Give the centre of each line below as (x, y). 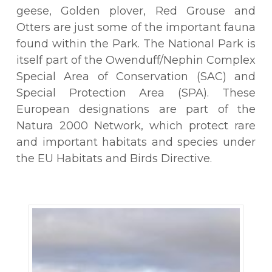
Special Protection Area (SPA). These (136, 93)
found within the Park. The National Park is (136, 44)
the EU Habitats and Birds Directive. (114, 159)
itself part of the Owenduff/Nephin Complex (136, 60)
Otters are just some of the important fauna (136, 28)
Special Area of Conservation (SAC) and (136, 77)
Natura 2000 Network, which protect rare (136, 126)
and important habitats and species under (136, 142)
